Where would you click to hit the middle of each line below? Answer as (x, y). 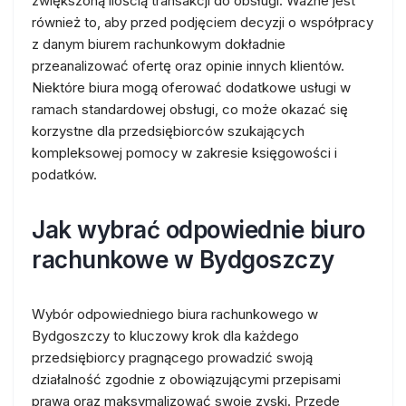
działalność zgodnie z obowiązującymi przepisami (186, 379)
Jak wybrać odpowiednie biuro (198, 230)
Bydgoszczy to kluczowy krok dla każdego (165, 336)
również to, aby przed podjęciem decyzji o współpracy (203, 22)
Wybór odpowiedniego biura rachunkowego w (175, 314)
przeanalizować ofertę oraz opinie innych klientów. (188, 66)
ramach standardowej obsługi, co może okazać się (190, 109)
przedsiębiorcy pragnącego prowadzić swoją (172, 358)
